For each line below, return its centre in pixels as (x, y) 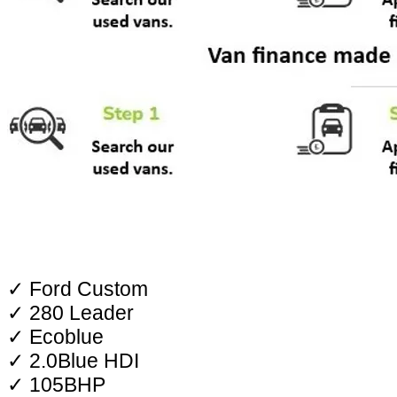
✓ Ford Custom (78, 288)
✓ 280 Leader (70, 312)
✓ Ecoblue (55, 336)
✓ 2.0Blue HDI (73, 360)
